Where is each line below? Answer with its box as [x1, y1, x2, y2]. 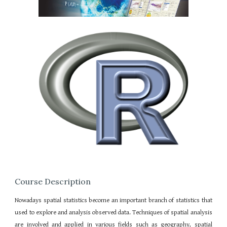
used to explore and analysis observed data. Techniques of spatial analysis [15, 208, 212, 216]
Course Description [15, 176, 91, 186]
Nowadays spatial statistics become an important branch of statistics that [15, 196, 212, 204]
